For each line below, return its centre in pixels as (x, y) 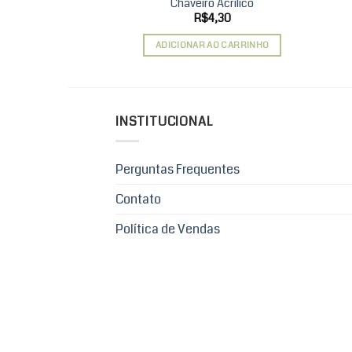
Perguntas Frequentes (178, 169)
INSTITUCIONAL (164, 122)
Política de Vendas (168, 229)
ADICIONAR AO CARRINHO (212, 44)
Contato (138, 199)
